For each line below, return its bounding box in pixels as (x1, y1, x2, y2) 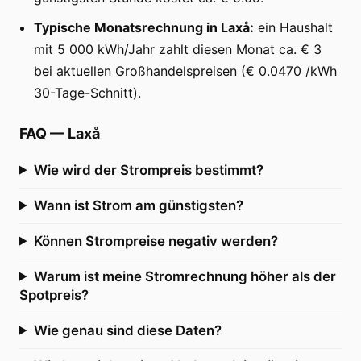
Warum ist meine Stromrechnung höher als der (33, 268, 336, 284)
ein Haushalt (254, 19, 333, 35)
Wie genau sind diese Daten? (33, 322, 222, 338)
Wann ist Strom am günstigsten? (33, 197, 243, 214)
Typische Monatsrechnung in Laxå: (34, 19, 254, 35)
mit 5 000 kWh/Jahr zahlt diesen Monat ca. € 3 (34, 40, 322, 57)
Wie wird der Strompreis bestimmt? (33, 161, 263, 178)
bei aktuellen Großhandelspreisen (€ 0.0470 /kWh (34, 62, 337, 79)
